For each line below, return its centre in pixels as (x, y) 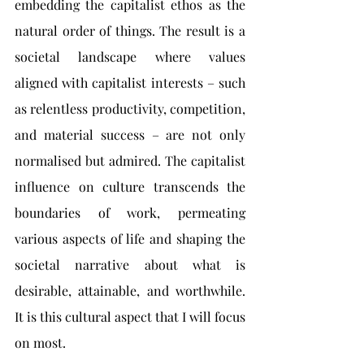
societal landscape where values (130, 56)
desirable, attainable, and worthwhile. (130, 290)
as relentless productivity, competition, (130, 108)
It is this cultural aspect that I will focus (130, 316)
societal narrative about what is (130, 264)
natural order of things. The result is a (130, 30)
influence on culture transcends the (130, 186)
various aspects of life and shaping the (130, 238)
